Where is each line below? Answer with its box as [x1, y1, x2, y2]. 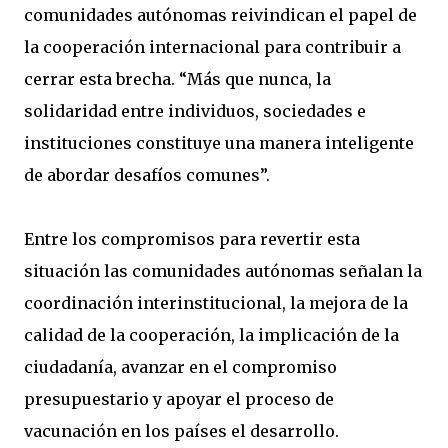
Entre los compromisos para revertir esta [24, 229, 360, 249]
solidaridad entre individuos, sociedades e [24, 101, 366, 121]
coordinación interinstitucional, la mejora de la [24, 293, 408, 313]
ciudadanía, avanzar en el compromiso [24, 357, 337, 377]
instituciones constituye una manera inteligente [24, 133, 414, 153]
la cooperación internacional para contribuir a [24, 37, 401, 57]
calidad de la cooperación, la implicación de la [24, 325, 399, 345]
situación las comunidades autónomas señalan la [24, 261, 422, 281]
